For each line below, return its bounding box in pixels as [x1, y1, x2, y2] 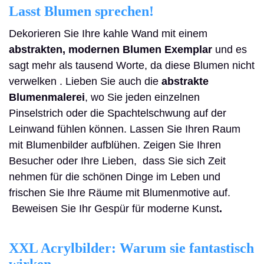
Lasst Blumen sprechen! [9, 4, 154, 19]
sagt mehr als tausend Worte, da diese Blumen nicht [9, 60, 255, 71]
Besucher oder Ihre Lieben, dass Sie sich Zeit [9, 155, 226, 167]
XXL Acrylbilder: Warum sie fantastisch [9, 240, 254, 256]
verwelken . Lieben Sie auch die [9, 75, 161, 87]
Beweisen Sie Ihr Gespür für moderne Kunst [9, 203, 219, 214]
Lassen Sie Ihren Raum [130, 123, 240, 135]
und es [212, 44, 247, 55]
